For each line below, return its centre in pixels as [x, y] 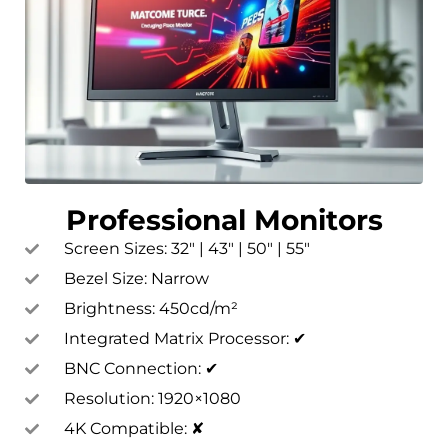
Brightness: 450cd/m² [150, 308]
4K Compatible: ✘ [133, 428]
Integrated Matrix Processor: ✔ [184, 338]
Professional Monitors [224, 219]
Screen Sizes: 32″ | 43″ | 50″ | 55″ [186, 248]
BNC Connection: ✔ [140, 368]
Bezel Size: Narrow [136, 278]
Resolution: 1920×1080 [152, 398]
